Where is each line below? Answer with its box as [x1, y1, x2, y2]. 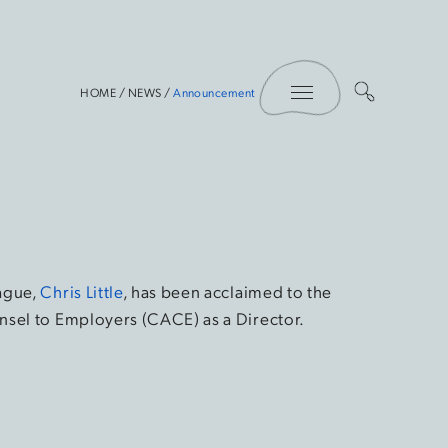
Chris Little [40, 279, 123, 302]
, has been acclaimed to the [122, 279, 333, 302]
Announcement [173, 83, 256, 100]
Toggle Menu [300, 53, 394, 75]
